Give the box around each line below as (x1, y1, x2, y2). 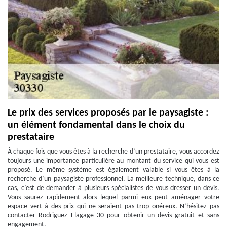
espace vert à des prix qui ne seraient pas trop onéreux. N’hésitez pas (8, 203, 219, 210)
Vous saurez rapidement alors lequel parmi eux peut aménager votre (8, 194, 219, 201)
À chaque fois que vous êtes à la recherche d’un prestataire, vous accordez (8, 148, 219, 156)
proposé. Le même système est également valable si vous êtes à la (8, 166, 219, 174)
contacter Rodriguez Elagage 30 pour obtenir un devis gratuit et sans (8, 212, 219, 219)
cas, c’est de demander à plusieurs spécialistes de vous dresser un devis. (8, 184, 219, 192)
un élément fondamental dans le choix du (8, 120, 185, 130)
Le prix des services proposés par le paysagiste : (8, 108, 209, 118)
